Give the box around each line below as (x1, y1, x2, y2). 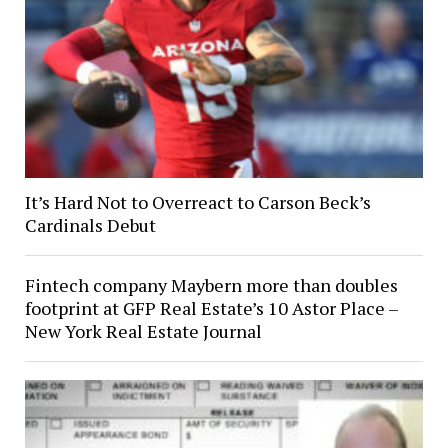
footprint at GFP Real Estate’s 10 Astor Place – (24, 296, 398, 321)
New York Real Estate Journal (24, 319, 262, 344)
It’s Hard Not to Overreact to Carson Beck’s (24, 190, 371, 215)
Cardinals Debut (24, 213, 156, 238)
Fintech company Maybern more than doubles (24, 273, 398, 298)
